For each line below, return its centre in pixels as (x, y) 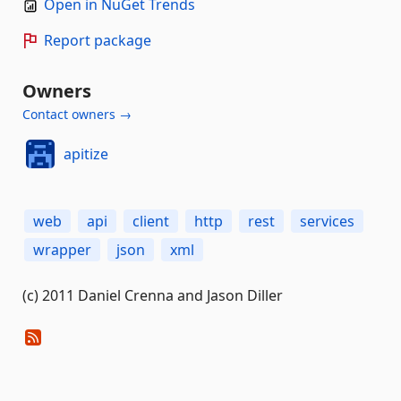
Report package (98, 40)
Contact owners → (77, 114)
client (151, 221)
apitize (85, 154)
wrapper (62, 250)
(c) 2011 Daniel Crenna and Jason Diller (153, 295)
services (327, 221)
